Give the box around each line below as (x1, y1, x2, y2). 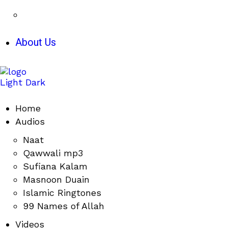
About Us (15, 35, 56, 50)
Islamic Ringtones (23, 187, 101, 198)
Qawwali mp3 (23, 148, 83, 158)
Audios (15, 116, 45, 127)
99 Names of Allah (23, 201, 104, 211)
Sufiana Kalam (23, 161, 88, 172)
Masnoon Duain (23, 174, 90, 185)
